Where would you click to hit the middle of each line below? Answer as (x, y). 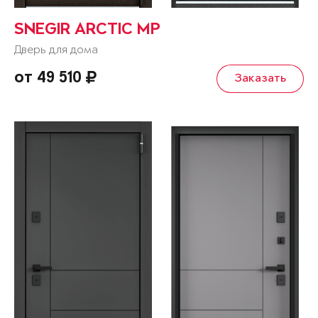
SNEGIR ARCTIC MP (87, 31)
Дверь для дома (56, 50)
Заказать (260, 79)
